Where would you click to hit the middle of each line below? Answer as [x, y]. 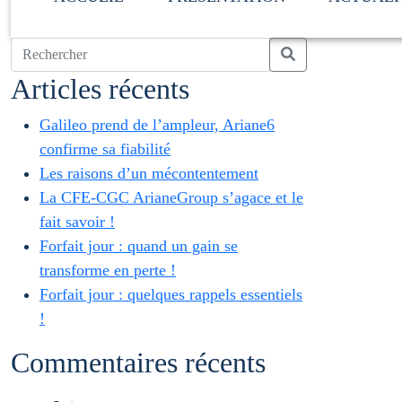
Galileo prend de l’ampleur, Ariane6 [157, 125]
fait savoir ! [77, 222]
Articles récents [100, 89]
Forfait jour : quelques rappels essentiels [171, 294]
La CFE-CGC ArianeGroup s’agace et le [171, 197]
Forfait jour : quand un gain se [139, 246]
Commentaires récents [138, 363]
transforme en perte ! [108, 270]
